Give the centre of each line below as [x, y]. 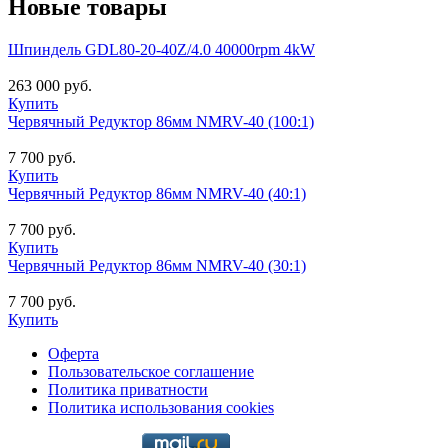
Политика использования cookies [161, 407]
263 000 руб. [50, 85]
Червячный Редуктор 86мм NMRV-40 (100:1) [161, 121]
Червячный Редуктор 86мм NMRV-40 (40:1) [157, 193]
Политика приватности [128, 389]
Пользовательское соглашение [151, 371]
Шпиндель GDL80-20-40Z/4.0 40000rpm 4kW [161, 49]
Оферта [73, 353]
